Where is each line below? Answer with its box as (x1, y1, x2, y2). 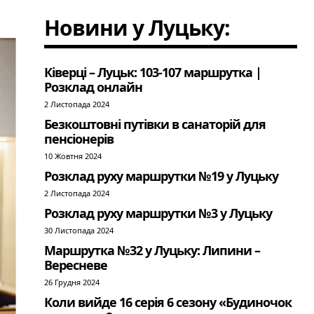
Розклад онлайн (44, 78, 143, 95)
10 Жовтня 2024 (44, 151, 102, 161)
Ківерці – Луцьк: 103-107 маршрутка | (44, 64, 262, 81)
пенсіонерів (44, 130, 114, 147)
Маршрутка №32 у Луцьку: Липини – (44, 242, 261, 259)
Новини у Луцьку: (44, 13, 231, 42)
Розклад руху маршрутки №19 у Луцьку (44, 168, 279, 184)
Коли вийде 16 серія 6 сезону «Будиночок (44, 294, 292, 310)
